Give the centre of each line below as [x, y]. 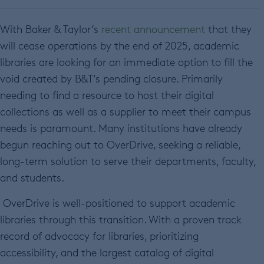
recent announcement [153, 29]
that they [228, 29]
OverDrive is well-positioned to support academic [119, 202]
